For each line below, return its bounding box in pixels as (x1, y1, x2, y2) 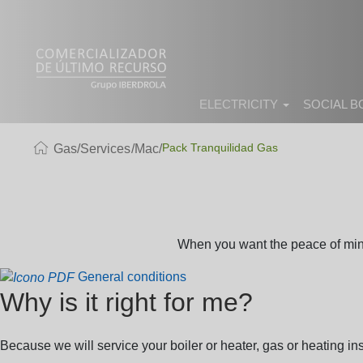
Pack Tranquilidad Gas (162, 141, 279, 154)
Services (80, 142, 131, 156)
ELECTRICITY (199, 97, 281, 111)
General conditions (78, 270, 186, 284)
